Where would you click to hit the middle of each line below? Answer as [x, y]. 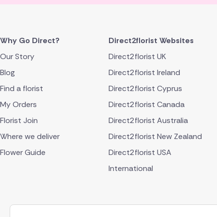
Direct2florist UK [137, 57]
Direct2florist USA [140, 153]
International [131, 169]
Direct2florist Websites [151, 41]
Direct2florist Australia [148, 121]
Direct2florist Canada [147, 105]
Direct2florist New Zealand [155, 137]
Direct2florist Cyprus [145, 89]
